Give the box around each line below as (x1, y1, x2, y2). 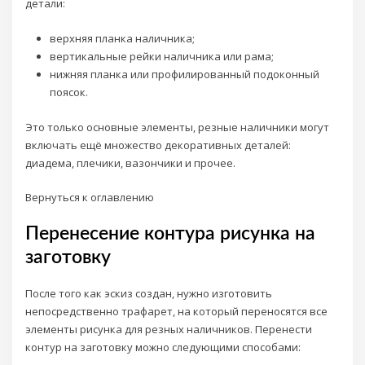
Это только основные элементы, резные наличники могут (25, 119, 330, 134)
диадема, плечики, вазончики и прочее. (25, 155, 236, 170)
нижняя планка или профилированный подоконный (49, 66, 319, 81)
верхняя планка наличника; (49, 30, 195, 46)
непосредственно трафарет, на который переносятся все (25, 304, 328, 319)
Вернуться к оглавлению (25, 189, 155, 204)
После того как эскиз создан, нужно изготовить (25, 286, 273, 301)
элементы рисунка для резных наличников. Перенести (25, 322, 313, 337)
